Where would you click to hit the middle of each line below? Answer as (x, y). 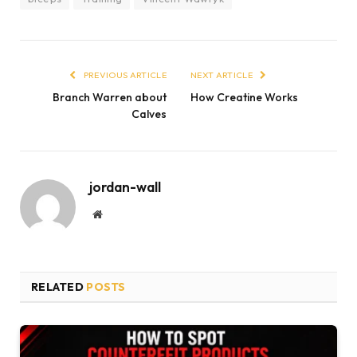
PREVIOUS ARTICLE (124, 75)
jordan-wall (125, 186)
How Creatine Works (244, 97)
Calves (149, 114)
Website (119, 213)
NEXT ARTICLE (223, 75)
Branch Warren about (110, 97)
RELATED (59, 286)
